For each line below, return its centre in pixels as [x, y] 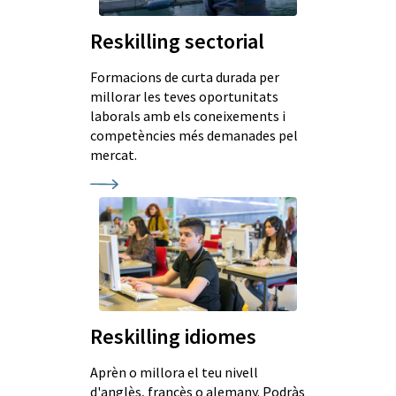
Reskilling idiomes [173, 337]
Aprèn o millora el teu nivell [174, 373]
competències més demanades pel [194, 135]
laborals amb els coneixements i [187, 115]
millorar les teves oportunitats [184, 96]
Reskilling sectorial [177, 41]
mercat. [113, 154]
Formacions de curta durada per [184, 76]
